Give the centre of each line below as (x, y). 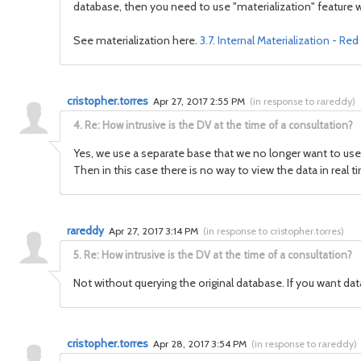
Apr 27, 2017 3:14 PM (155, 231)
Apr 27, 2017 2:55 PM (200, 101)
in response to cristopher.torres (274, 231)
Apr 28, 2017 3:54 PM (201, 344)
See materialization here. (137, 40)
